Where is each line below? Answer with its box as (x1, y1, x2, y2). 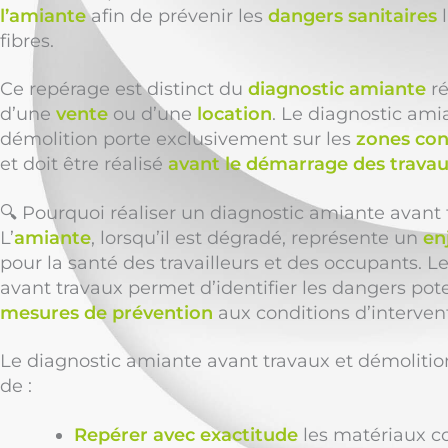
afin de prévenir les (86, 5, 268, 27)
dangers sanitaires (268, 5, 437, 27)
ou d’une (108, 103, 197, 126)
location (197, 103, 272, 126)
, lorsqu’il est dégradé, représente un (91, 226, 423, 249)
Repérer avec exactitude (74, 423, 298, 446)
